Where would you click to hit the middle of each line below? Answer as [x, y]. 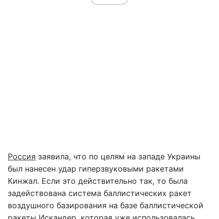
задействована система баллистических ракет [100, 193]
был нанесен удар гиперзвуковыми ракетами [96, 169]
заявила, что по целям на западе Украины [118, 156]
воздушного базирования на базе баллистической [106, 205]
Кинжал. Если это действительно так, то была [98, 181]
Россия [22, 156]
